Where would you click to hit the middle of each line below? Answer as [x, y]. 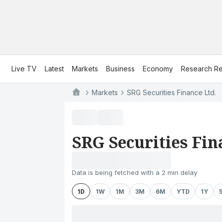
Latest [54, 69]
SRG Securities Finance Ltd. [171, 92]
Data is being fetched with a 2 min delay [135, 172]
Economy [158, 69]
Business [120, 69]
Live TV [24, 69]
